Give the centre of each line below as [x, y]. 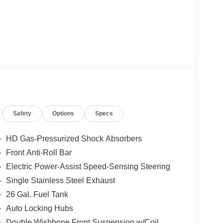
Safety [22, 114]
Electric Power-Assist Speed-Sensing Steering [88, 167]
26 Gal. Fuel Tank [37, 195]
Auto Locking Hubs [39, 209]
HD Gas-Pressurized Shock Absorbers [74, 139]
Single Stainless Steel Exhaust [60, 181]
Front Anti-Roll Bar [39, 153]
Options [63, 114]
